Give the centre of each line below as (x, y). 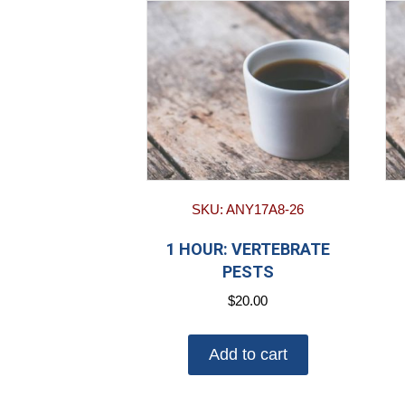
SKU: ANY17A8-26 (248, 210)
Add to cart (248, 354)
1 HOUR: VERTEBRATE (248, 250)
